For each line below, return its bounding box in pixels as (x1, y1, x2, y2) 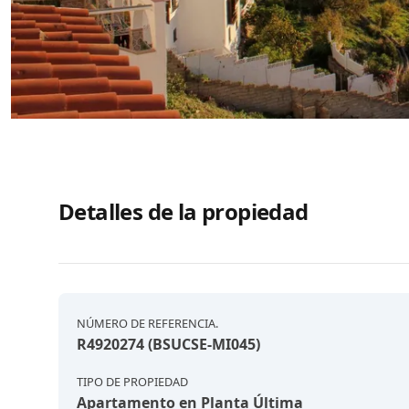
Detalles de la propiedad (58, 196, 309, 226)
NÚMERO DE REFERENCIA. (77, 315, 218, 331)
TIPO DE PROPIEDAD (77, 373, 188, 390)
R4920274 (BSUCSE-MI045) (77, 334, 260, 354)
